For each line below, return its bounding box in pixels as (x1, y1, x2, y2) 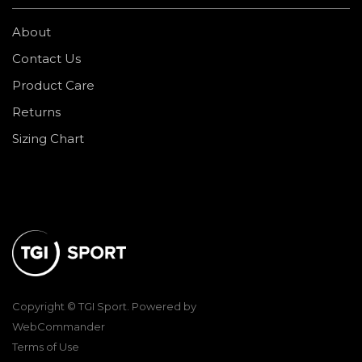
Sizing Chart (12, 131, 84, 146)
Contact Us (12, 51, 81, 66)
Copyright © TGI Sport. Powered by (12, 300, 196, 313)
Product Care (12, 78, 95, 93)
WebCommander (12, 320, 105, 333)
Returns (12, 104, 61, 120)
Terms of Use (12, 340, 79, 353)
